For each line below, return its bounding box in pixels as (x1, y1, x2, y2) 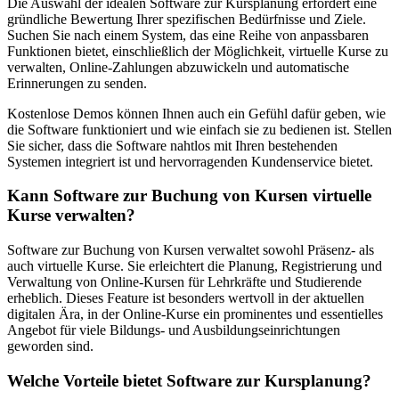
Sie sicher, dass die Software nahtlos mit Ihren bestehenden (7, 137, 338, 153)
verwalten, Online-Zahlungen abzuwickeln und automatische (7, 59, 349, 75)
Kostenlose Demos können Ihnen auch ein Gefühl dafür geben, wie (7, 105, 386, 121)
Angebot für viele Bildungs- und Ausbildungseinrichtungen (7, 322, 340, 338)
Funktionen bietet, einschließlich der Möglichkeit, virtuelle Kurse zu (7, 43, 388, 59)
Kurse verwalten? (7, 206, 135, 225)
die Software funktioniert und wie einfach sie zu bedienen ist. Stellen (7, 121, 392, 137)
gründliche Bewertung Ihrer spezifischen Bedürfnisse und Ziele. (7, 11, 366, 27)
